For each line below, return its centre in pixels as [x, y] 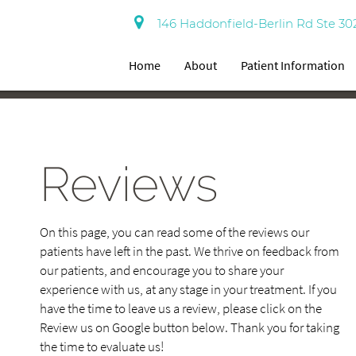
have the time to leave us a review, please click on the [181, 309]
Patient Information [293, 65]
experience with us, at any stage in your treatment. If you [188, 290]
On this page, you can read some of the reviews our [174, 233]
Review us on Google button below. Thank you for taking [190, 328]
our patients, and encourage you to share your [162, 271]
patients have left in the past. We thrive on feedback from [190, 252]
